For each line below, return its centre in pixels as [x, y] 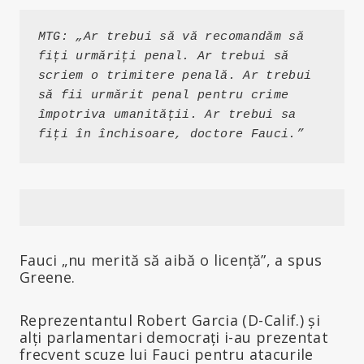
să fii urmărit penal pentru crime [163, 96]
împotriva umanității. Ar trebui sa [167, 115]
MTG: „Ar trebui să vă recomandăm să [171, 37]
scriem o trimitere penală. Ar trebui [175, 76]
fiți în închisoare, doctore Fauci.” [171, 135]
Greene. [48, 277]
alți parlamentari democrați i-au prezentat [174, 337]
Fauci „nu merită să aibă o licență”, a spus [171, 260]
